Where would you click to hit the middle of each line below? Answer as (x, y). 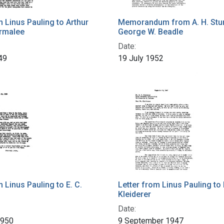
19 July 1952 (141, 58)
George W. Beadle (150, 32)
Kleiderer (134, 194)
